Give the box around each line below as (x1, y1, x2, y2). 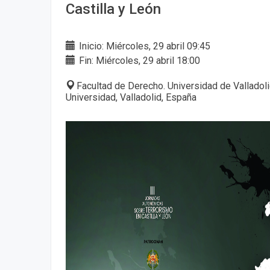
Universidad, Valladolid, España (66, 91, 196, 103)
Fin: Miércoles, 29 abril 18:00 (77, 54, 200, 66)
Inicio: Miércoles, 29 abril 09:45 (77, 40, 210, 52)
